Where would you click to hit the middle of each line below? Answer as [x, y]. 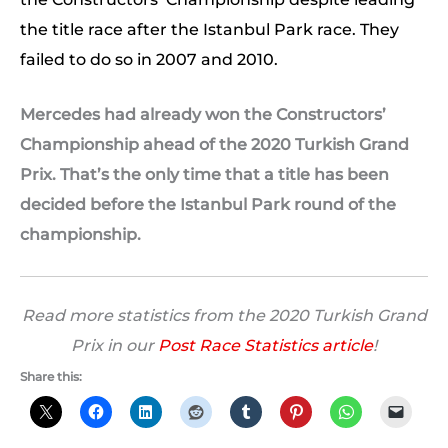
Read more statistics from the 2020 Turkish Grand [224, 315]
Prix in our [114, 345]
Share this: [51, 376]
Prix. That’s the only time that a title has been [204, 175]
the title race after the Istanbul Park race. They [209, 29]
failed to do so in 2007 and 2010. [151, 59]
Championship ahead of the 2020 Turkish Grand [214, 145]
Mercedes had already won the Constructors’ [203, 115]
